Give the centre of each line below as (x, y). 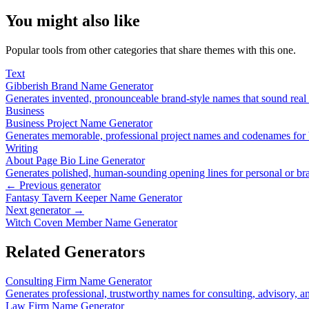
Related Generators (75, 252)
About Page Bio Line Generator (75, 161)
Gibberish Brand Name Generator (79, 86)
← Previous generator (53, 186)
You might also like (73, 21)
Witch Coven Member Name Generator (91, 223)
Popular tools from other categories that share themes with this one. (151, 50)
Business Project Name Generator (79, 123)
